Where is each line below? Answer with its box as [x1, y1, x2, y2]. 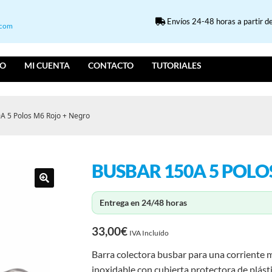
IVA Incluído [129, 228, 169, 238]
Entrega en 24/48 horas [100, 197, 188, 208]
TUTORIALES [152, 60, 202, 71]
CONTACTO [88, 60, 134, 71]
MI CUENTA [24, 60, 70, 71]
